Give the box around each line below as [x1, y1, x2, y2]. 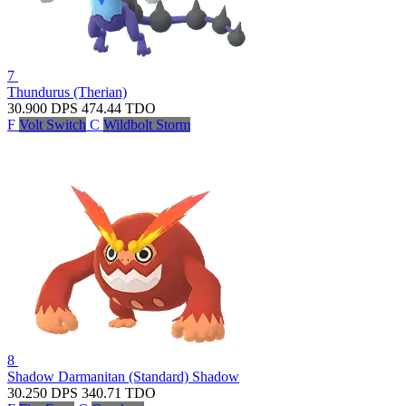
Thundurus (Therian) [7, 83, 127, 100]
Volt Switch [19, 116, 86, 132]
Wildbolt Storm [103, 116, 190, 132]
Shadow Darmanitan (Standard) [7, 368, 192, 384]
